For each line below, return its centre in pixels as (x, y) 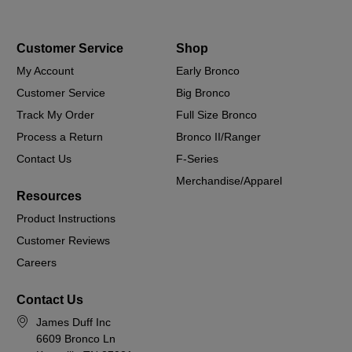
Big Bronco (203, 92)
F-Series (197, 158)
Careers (37, 262)
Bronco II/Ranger (218, 136)
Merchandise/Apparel (229, 180)
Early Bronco (208, 70)
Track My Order (56, 114)
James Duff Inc (74, 322)
